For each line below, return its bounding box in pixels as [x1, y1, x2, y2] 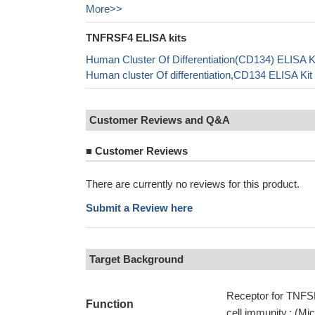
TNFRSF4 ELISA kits [86, 32, 186, 44]
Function [86, 298, 134, 310]
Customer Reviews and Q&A [89, 114, 230, 126]
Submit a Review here [86, 202, 193, 214]
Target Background [89, 253, 184, 265]
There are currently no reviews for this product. [86, 178, 300, 190]
